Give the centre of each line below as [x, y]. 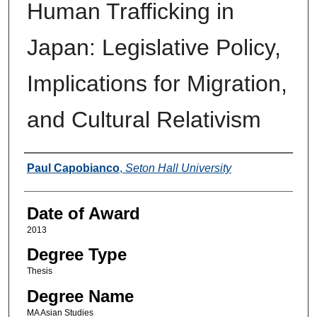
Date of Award [83, 213]
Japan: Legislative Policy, [154, 47]
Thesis [39, 271]
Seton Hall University [178, 168]
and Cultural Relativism [144, 119]
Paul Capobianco [73, 168]
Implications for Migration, [157, 83]
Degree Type [76, 255]
